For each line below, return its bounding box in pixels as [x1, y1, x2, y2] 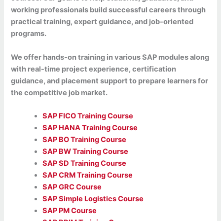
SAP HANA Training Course [42, 123, 138, 132]
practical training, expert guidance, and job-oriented [11, 17, 194, 27]
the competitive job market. [11, 88, 108, 97]
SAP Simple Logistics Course [42, 194, 144, 203]
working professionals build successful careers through [11, 5, 206, 15]
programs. [11, 29, 47, 38]
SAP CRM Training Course [42, 170, 133, 180]
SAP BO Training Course [42, 135, 127, 144]
